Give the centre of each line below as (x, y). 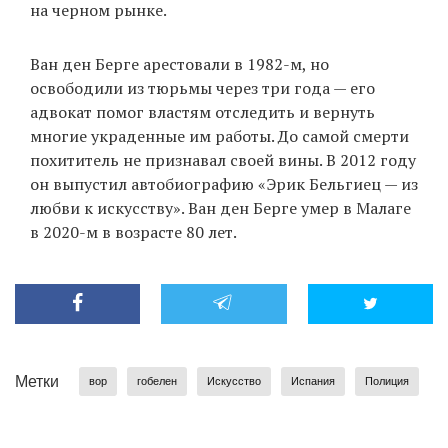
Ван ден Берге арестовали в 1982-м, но (179, 64)
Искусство (234, 381)
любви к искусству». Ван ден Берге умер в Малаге (220, 208)
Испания (313, 381)
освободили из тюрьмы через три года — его (202, 88)
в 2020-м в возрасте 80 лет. (133, 232)
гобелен (157, 381)
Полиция (387, 381)
